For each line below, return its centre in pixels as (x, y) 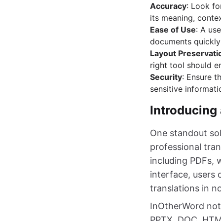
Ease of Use (173, 30)
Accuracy (168, 6)
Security (166, 77)
